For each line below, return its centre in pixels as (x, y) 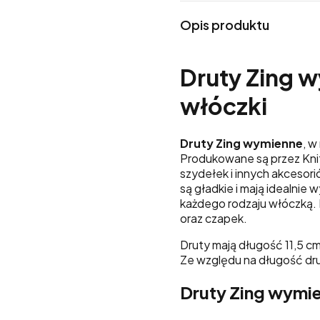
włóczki (224, 106)
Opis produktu (225, 25)
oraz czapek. (215, 218)
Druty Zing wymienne (241, 143)
